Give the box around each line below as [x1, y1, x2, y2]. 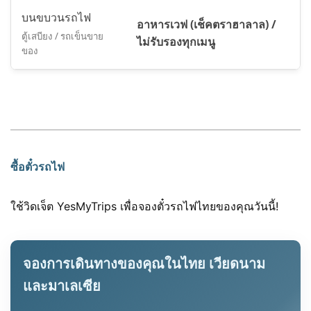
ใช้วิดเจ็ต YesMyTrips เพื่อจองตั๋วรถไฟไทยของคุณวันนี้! [10, 199, 278, 214]
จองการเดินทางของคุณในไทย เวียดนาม [23, 255, 265, 273]
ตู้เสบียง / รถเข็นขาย [22, 30, 103, 43]
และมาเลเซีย [23, 278, 101, 295]
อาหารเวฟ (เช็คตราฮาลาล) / [137, 17, 276, 33]
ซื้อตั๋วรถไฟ [10, 160, 65, 174]
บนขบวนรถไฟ [22, 10, 91, 26]
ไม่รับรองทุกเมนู [137, 34, 215, 50]
